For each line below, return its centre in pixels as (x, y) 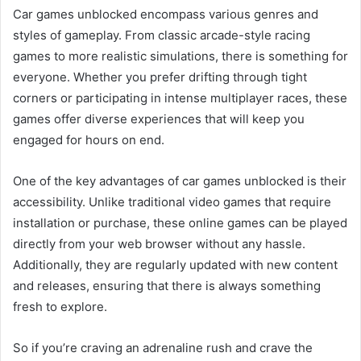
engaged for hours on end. (89, 139)
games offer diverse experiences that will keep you (159, 118)
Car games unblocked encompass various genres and (166, 14)
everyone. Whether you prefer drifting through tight (160, 77)
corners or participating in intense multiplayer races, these (180, 98)
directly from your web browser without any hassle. (159, 243)
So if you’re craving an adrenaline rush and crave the (163, 347)
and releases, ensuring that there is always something (167, 285)
